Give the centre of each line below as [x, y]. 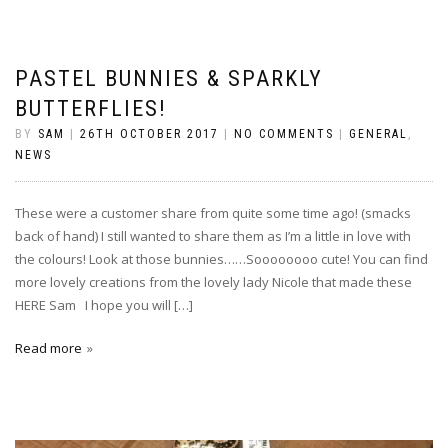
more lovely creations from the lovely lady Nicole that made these [213, 282]
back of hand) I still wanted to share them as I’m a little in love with [213, 236]
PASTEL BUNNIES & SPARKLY [169, 78]
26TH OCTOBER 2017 [149, 134]
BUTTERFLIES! [91, 108]
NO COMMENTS [284, 134]
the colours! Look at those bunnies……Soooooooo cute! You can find [221, 259]
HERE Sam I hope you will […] [104, 305]
